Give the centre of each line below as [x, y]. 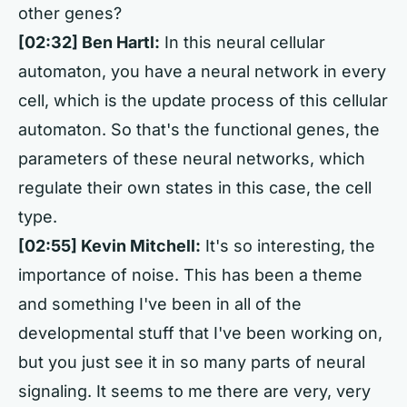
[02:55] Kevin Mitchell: [109, 246]
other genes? [70, 13]
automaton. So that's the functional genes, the [199, 129]
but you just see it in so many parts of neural [192, 362]
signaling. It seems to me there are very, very [194, 391]
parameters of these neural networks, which [192, 159]
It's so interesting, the [288, 246]
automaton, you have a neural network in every [202, 71]
